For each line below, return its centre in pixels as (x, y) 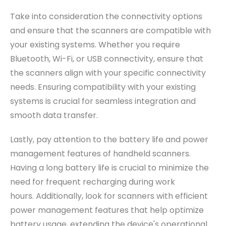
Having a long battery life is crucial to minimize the (109, 168)
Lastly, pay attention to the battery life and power (109, 140)
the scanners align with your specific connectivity (108, 73)
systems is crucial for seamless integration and (103, 101)
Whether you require (139, 45)
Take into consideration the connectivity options (106, 17)
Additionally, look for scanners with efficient (122, 196)
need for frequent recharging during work (93, 182)
